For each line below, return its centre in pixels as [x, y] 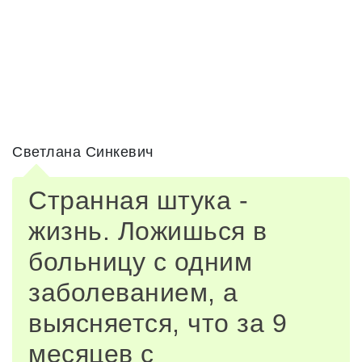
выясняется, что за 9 [158, 323]
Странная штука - [138, 200]
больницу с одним [140, 262]
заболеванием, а [133, 293]
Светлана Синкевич [83, 152]
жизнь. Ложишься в [148, 231]
